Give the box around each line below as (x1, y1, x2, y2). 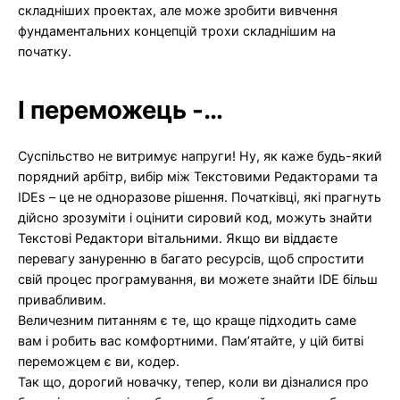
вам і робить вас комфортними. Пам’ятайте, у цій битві (18, 333, 363, 349)
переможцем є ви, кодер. (18, 354, 179, 370)
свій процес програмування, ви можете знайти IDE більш (18, 271, 378, 287)
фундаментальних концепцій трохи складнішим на (18, 23, 336, 39)
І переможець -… (18, 95, 223, 126)
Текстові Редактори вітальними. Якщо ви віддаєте (18, 230, 337, 246)
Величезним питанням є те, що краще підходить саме (18, 312, 356, 329)
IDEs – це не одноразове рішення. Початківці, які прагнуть (18, 189, 381, 205)
